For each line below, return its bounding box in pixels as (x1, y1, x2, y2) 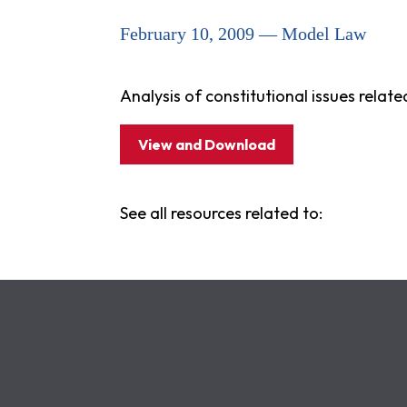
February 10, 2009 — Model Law (120, 24, 366, 44)
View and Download (138, 135, 275, 154)
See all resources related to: (120, 203, 323, 223)
